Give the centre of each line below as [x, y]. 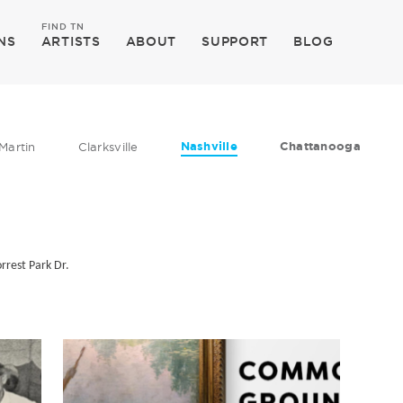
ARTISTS [71, 41]
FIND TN [63, 27]
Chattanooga [320, 146]
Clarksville [108, 147]
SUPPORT [235, 41]
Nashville [209, 146]
